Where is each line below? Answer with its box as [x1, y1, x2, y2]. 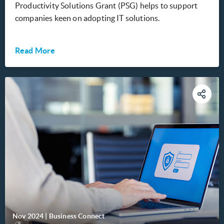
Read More [15, 46, 55, 55]
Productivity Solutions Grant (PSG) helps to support [15, 1, 198, 10]
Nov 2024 [12, 212, 44, 220]
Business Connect [48, 212, 105, 220]
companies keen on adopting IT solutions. [15, 13, 160, 23]
